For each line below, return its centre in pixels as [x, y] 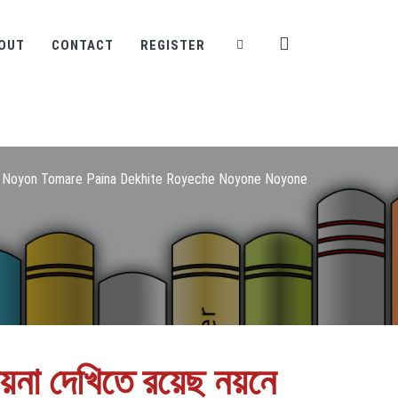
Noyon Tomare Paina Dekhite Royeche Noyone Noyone [155, 179]
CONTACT [83, 45]
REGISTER [173, 45]
